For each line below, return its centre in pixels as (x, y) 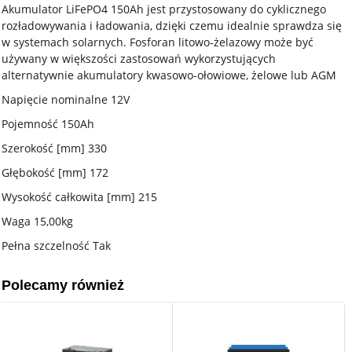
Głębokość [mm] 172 (55, 172)
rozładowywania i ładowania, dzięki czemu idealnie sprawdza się (172, 26)
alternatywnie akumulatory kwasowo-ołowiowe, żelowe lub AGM (169, 75)
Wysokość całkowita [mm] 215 (80, 197)
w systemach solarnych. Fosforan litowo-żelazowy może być (158, 42)
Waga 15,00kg (38, 221)
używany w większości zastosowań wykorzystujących (139, 59)
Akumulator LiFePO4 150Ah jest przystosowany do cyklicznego (164, 9)
